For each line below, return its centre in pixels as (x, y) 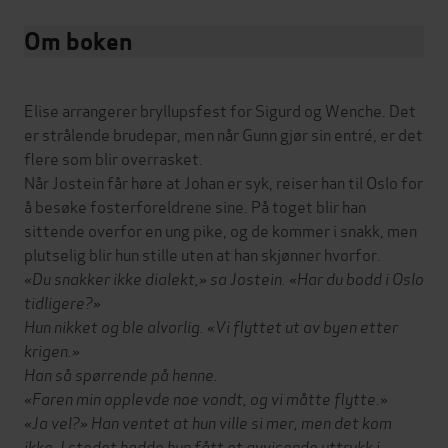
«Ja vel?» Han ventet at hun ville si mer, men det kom (208, 421)
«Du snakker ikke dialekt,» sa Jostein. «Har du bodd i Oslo (224, 277)
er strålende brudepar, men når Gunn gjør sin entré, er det (223, 133)
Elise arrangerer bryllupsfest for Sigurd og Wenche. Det (220, 109)
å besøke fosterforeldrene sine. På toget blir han (195, 205)
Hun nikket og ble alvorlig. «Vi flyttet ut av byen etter (211, 325)
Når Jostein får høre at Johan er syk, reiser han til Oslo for (223, 181)
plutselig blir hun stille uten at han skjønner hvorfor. (202, 253)
